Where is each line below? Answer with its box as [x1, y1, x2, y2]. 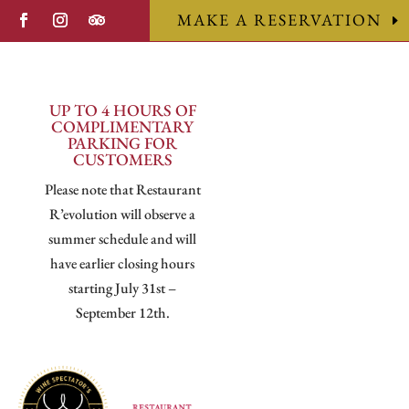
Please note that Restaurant [44, 180, 201, 199]
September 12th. [75, 303, 170, 322]
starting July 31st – [68, 278, 177, 298]
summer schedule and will [48, 229, 197, 248]
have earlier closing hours [50, 254, 195, 273]
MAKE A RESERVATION [177, 9, 382, 30]
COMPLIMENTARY [51, 116, 194, 137]
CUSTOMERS [72, 149, 173, 170]
